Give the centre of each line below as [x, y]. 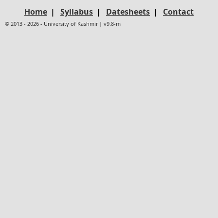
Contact [178, 12]
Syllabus [77, 12]
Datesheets [128, 12]
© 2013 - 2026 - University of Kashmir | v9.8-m [63, 24]
